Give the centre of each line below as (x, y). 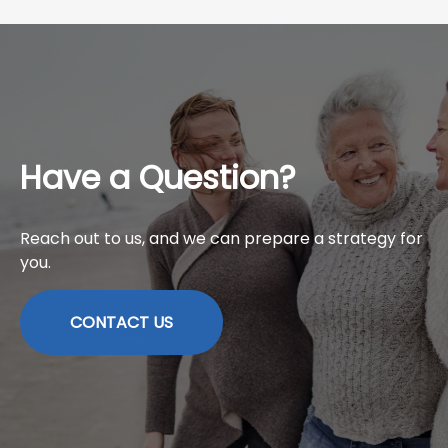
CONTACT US (121, 323)
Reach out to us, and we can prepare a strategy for (221, 239)
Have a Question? (158, 178)
